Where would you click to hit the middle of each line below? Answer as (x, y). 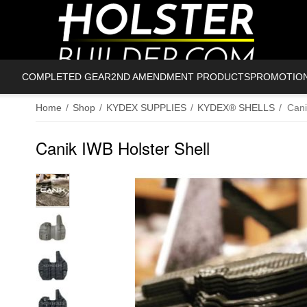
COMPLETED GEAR (66, 76)
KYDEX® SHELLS (236, 108)
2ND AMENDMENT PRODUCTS (181, 76)
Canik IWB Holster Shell (123, 148)
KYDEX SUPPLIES (146, 108)
